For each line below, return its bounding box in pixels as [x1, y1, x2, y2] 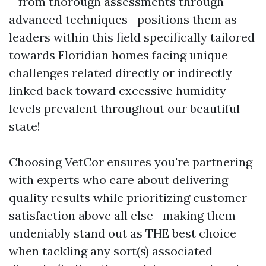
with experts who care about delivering [9, 172, 228, 187]
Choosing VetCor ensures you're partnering [9, 154, 252, 169]
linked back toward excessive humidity [9, 83, 226, 98]
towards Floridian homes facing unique [9, 47, 228, 62]
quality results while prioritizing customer [9, 189, 247, 205]
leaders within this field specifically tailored [9, 29, 255, 45]
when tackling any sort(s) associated [9, 243, 213, 258]
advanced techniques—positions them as [9, 11, 237, 27]
